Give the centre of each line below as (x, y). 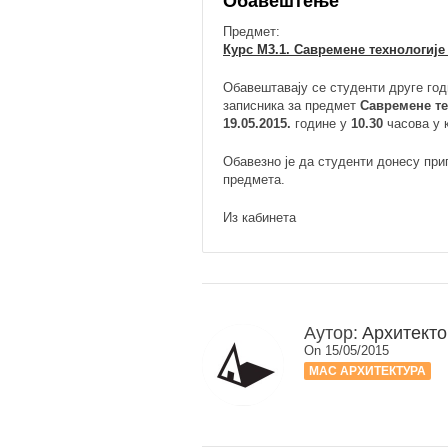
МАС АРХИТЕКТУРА (367, 371)
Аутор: (331, 333)
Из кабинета (259, 217)
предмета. (254, 179)
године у (321, 123)
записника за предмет (291, 105)
